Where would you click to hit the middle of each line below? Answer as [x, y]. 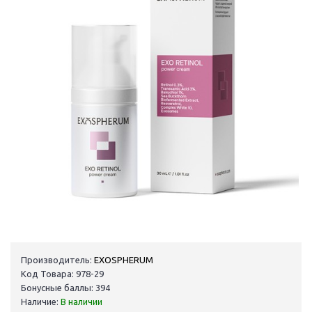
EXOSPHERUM [124, 260]
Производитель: [56, 260]
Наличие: [41, 302]
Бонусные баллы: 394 [65, 288]
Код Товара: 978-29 [62, 274]
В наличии [81, 302]
